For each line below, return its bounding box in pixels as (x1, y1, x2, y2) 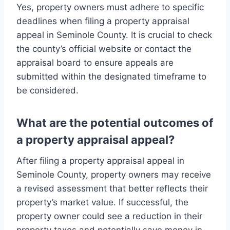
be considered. (16, 85, 79, 96)
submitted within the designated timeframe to (16, 71, 206, 82)
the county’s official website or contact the (16, 44, 191, 54)
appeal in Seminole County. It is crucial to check (16, 30, 212, 41)
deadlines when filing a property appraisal (16, 16, 189, 27)
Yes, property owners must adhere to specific (16, 2, 204, 13)
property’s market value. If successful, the (16, 197, 188, 208)
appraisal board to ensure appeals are (16, 57, 174, 68)
